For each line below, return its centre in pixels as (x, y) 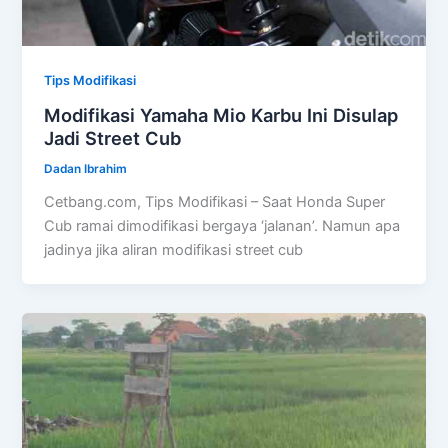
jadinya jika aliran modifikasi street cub (174, 249)
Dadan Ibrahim (86, 168)
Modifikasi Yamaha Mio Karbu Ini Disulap (221, 114)
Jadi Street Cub (113, 137)
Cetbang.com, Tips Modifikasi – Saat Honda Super (215, 201)
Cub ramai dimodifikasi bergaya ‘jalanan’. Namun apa (222, 225)
